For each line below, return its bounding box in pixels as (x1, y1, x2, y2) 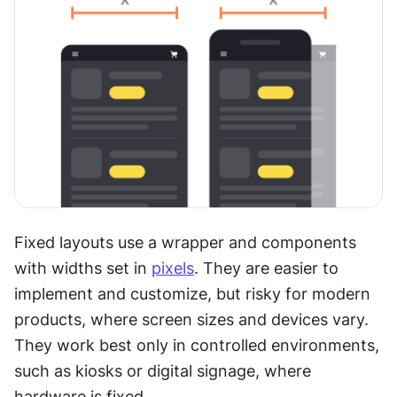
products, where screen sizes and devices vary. (14, 310, 369, 330)
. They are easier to (194, 259, 339, 278)
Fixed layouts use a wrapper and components (14, 233, 356, 253)
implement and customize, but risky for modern (14, 284, 370, 304)
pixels (152, 259, 194, 278)
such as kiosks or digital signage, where (14, 362, 311, 381)
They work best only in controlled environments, (14, 336, 379, 355)
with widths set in (14, 259, 152, 278)
